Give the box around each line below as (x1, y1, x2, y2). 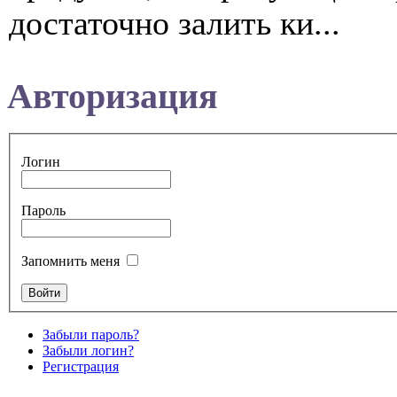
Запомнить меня (21, 253, 120, 269)
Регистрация (43, 359, 119, 375)
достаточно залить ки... (9, 4, 340, 42)
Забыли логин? (43, 343, 134, 359)
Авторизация (7, 75, 218, 116)
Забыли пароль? (43, 327, 139, 343)
